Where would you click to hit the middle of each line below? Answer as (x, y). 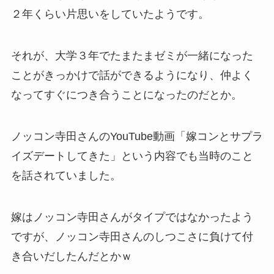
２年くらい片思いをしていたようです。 (110, 14)
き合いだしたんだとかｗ (71, 256)
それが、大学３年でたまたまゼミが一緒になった (132, 56)
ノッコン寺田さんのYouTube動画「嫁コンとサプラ (137, 136)
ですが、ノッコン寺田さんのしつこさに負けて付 (132, 236)
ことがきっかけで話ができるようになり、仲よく (132, 76)
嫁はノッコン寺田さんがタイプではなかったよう (132, 217)
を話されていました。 (66, 175)
